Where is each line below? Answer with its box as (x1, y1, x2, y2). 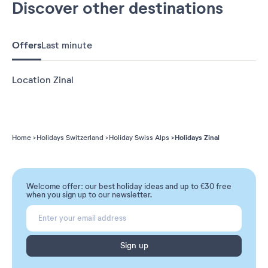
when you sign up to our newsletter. (26, 190, 152, 200)
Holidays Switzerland (36, 133, 103, 142)
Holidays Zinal (175, 132, 220, 142)
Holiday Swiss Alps (109, 133, 169, 142)
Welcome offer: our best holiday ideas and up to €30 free (26, 181, 232, 191)
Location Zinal (12, 74, 74, 86)
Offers (12, 39, 41, 51)
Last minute (41, 39, 92, 51)
